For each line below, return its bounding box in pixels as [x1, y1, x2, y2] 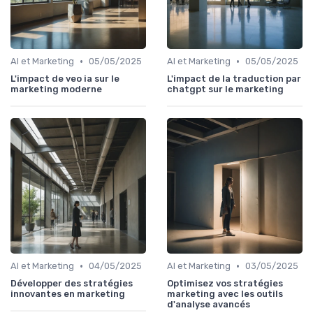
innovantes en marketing [10, 289, 125, 300]
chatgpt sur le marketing [167, 84, 284, 95]
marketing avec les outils [167, 289, 283, 300]
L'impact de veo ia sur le [10, 73, 119, 85]
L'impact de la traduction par [167, 73, 301, 85]
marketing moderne [10, 84, 102, 95]
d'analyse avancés [167, 299, 250, 310]
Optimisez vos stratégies [167, 278, 283, 289]
